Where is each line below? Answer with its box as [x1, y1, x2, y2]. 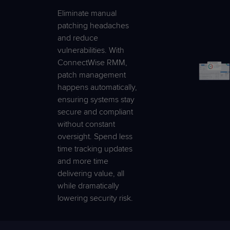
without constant [57, 119, 115, 129]
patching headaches [57, 20, 129, 31]
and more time [57, 156, 108, 166]
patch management [57, 69, 126, 80]
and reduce [57, 32, 98, 43]
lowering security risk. [57, 193, 133, 203]
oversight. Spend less [57, 131, 132, 142]
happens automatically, [57, 82, 137, 92]
